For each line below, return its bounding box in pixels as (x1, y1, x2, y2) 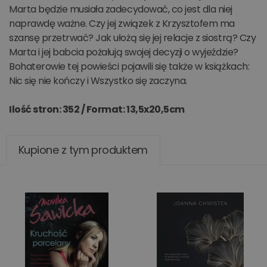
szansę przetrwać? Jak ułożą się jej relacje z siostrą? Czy (9, 31, 256, 45)
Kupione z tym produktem (18, 142, 148, 157)
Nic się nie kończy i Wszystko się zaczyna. (9, 74, 187, 88)
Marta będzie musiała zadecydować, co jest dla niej (9, 2, 232, 16)
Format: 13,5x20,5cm (86, 103, 185, 116)
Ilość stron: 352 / (9, 103, 86, 116)
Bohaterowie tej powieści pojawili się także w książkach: (9, 60, 250, 73)
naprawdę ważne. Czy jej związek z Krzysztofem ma (9, 17, 235, 30)
